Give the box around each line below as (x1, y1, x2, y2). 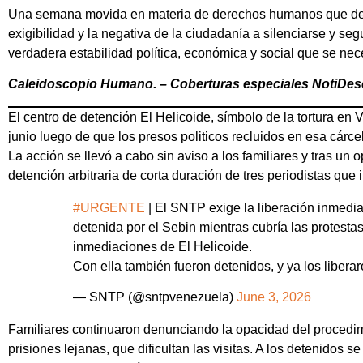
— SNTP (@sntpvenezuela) (73, 290, 237, 305)
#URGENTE (73, 200, 145, 215)
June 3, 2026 (237, 290, 311, 305)
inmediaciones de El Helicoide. (73, 239, 252, 254)
